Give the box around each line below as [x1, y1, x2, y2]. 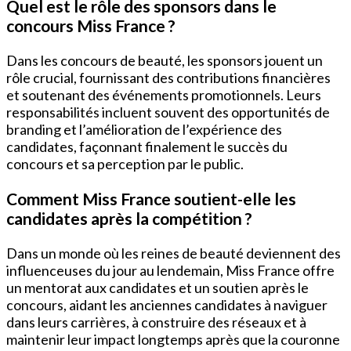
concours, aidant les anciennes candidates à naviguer [6, 295, 327, 313]
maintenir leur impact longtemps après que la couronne [6, 330, 340, 348]
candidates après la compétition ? [6, 208, 252, 228]
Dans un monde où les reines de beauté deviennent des [6, 244, 341, 262]
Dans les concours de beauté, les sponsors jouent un [6, 51, 323, 69]
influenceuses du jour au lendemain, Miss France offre [6, 261, 335, 279]
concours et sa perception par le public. [6, 154, 244, 172]
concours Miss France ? [6, 15, 175, 35]
